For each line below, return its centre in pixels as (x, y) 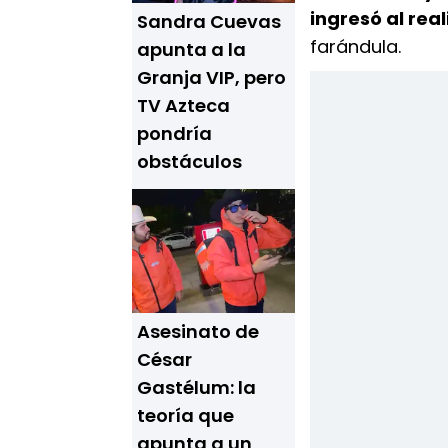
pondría (174, 133)
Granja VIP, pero (211, 77)
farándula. (355, 46)
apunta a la (191, 49)
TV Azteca (183, 105)
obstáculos (189, 161)
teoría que (185, 415)
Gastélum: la (196, 387)
